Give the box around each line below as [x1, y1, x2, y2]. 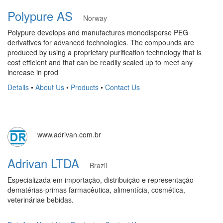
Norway [83, 13, 107, 23]
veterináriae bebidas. [7, 195, 74, 205]
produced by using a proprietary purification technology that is [7, 47, 202, 57]
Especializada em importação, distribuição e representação [7, 175, 194, 185]
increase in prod [7, 67, 58, 77]
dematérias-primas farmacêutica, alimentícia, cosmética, [7, 185, 185, 195]
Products [71, 82, 99, 92]
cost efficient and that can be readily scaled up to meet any [7, 57, 193, 67]
